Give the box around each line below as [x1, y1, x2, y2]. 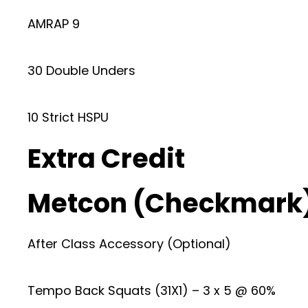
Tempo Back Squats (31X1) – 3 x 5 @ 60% [27, 281, 276, 299]
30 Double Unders [27, 61, 135, 79]
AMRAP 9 [27, 14, 80, 32]
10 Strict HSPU [27, 108, 109, 126]
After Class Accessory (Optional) [27, 234, 231, 252]
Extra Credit [27, 140, 185, 177]
